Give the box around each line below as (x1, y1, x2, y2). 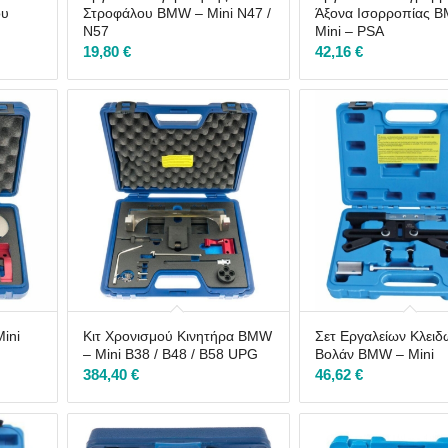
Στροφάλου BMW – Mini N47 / (82, 4, 271, 21)
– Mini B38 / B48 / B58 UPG (82, 346, 258, 363)
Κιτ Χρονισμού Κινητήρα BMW (82, 328, 272, 345)
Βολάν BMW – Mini (315, 346, 435, 363)
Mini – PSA (315, 22, 385, 39)
